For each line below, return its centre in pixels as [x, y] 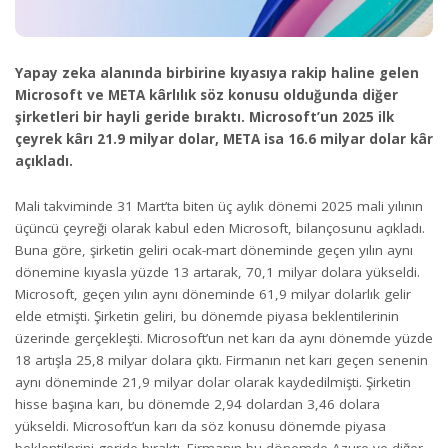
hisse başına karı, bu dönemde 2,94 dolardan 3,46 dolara [197, 403]
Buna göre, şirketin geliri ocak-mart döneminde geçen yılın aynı [214, 249]
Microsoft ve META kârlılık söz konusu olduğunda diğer [206, 95]
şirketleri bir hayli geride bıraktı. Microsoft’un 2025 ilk [204, 117]
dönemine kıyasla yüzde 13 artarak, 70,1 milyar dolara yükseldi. [217, 271]
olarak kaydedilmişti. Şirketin [320, 381]
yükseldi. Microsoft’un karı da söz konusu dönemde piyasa [200, 425]
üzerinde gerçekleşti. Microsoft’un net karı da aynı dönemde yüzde [224, 337]
